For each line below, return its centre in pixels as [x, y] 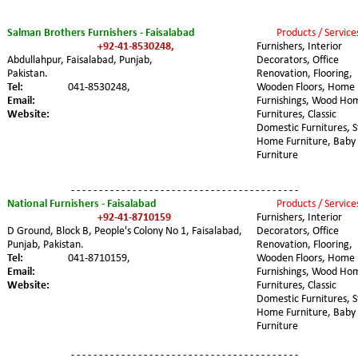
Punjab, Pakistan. [46, 245]
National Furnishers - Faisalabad [82, 204]
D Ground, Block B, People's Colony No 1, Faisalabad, [126, 231]
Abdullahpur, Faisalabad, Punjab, [81, 60]
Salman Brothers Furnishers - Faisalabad [101, 33]
